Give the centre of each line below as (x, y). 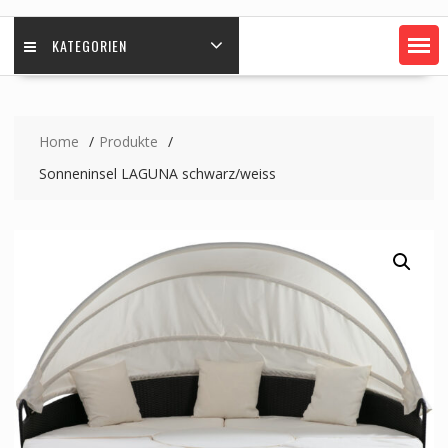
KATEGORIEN (89, 46)
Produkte (128, 142)
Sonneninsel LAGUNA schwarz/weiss (157, 174)
